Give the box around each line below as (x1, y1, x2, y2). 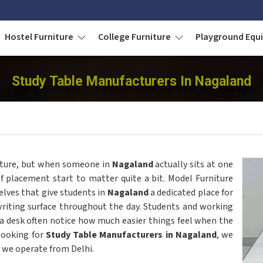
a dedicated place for (150, 186, 234, 199)
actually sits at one (155, 158, 234, 171)
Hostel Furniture (5, 31, 75, 43)
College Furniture (98, 31, 173, 43)
